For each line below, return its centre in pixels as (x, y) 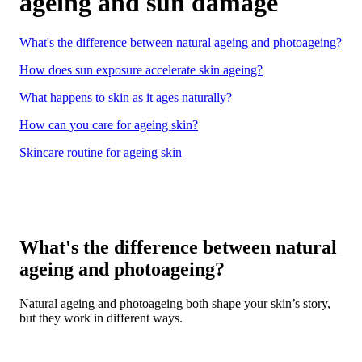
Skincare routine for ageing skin (101, 152)
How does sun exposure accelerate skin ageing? (141, 69)
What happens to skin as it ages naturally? (126, 97)
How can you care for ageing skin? (109, 124)
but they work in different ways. (103, 318)
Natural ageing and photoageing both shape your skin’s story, (175, 304)
